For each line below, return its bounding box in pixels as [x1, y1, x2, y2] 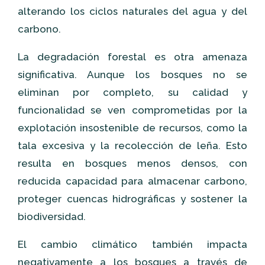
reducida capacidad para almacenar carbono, [18, 175, 247, 187]
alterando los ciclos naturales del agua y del [18, 5, 247, 17]
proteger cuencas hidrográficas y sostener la [18, 193, 247, 205]
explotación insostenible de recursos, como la [18, 122, 247, 134]
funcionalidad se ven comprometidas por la [18, 104, 247, 116]
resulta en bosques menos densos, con [18, 157, 247, 169]
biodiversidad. [18, 211, 86, 222]
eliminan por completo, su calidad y [18, 86, 247, 98]
